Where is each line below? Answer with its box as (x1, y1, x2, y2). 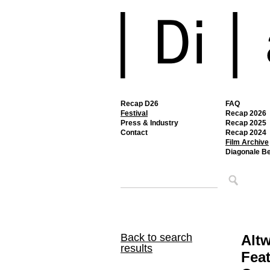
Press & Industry (121, 119, 178, 127)
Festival (121, 109, 148, 118)
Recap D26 (121, 99, 159, 108)
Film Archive (225, 138, 269, 146)
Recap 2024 (225, 128, 266, 137)
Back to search (121, 231, 192, 243)
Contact (121, 128, 148, 137)
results (121, 242, 152, 254)
